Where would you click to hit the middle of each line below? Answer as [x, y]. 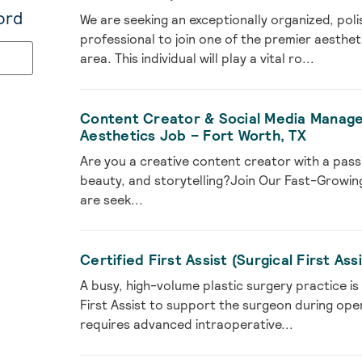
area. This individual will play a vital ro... [198, 59]
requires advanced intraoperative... [187, 325]
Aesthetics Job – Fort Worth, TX [193, 136]
